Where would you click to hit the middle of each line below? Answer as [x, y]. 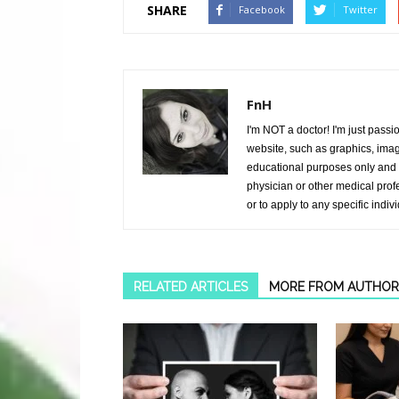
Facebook [262, 10]
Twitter [360, 10]
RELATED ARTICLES [191, 287]
